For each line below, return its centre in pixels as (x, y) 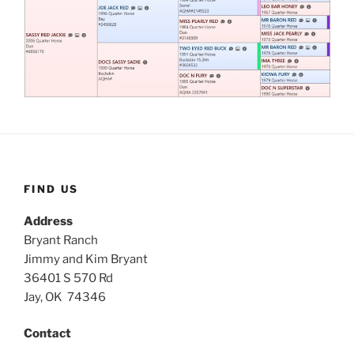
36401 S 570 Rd (68, 278)
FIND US (51, 189)
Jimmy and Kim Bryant (86, 259)
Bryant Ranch (61, 240)
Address (48, 221)
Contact (47, 334)
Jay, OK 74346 (65, 297)
